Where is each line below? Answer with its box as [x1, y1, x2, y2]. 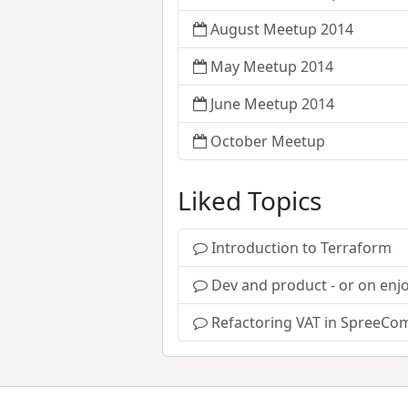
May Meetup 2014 [210, 56, 333, 77]
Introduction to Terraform [211, 238, 392, 259]
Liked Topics [178, 183, 321, 219]
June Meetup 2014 [210, 94, 334, 115]
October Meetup [210, 131, 325, 152]
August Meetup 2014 [210, 19, 353, 40]
